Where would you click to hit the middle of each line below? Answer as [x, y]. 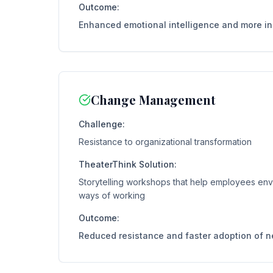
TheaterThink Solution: [128, 164]
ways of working [112, 195]
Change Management [153, 100]
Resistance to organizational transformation [165, 142]
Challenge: [102, 124]
